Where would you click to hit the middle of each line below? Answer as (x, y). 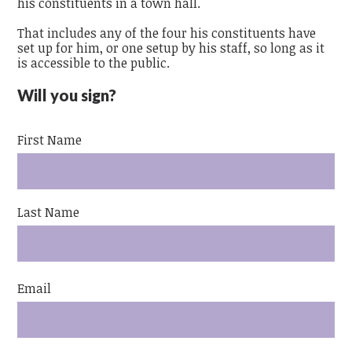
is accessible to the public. (94, 63)
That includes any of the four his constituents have (167, 33)
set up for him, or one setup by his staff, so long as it (171, 48)
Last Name (49, 213)
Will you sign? (67, 95)
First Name (50, 140)
